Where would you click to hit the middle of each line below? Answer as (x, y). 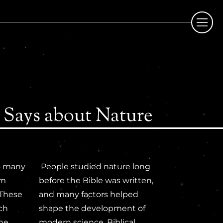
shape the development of (92, 209)
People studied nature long (94, 167)
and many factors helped (88, 195)
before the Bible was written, (96, 181)
